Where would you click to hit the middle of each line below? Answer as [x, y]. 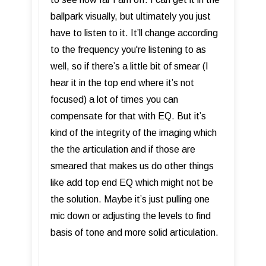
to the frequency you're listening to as [128, 50]
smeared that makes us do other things [132, 166]
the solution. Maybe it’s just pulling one [130, 199]
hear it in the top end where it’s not [122, 83]
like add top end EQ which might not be [132, 183]
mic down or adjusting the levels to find [131, 216]
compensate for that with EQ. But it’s [128, 116]
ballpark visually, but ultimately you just [131, 17]
